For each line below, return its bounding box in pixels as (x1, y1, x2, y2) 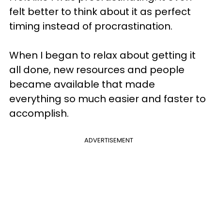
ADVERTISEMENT (84, 135, 133, 145)
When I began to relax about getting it (9, 48, 196, 62)
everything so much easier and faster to (9, 92, 206, 106)
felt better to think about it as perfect (9, 4, 191, 18)
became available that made (9, 77, 155, 91)
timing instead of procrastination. (9, 19, 172, 33)
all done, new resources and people (9, 62, 185, 77)
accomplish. (9, 106, 69, 120)
